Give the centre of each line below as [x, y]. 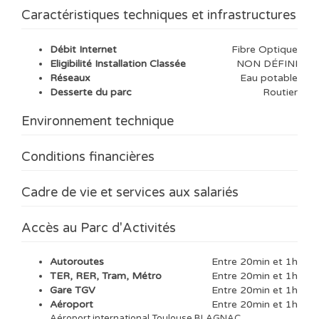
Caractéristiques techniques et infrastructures [159, 15]
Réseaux [70, 78]
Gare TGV [73, 291]
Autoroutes [77, 262]
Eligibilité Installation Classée [118, 63]
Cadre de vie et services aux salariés [130, 192]
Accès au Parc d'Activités [99, 228]
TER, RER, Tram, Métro [106, 276]
